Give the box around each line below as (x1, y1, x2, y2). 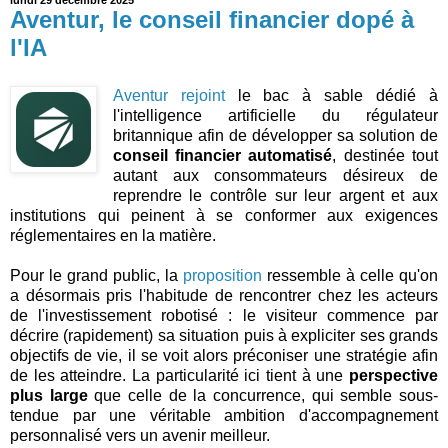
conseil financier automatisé (112, 146, 333, 164)
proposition (183, 266, 262, 284)
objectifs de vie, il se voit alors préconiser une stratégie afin (10, 346, 438, 364)
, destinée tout (332, 146, 439, 164)
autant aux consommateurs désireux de (112, 166, 438, 184)
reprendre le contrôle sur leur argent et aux (112, 186, 438, 204)
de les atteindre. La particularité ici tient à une (10, 366, 349, 384)
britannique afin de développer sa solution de (112, 126, 438, 144)
